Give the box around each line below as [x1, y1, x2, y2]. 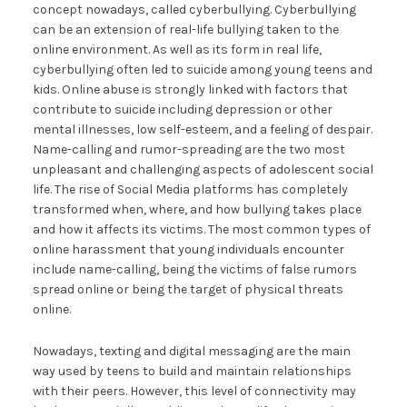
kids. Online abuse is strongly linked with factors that [32, 81, 348, 97]
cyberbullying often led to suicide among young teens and [32, 61, 372, 77]
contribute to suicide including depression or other [32, 101, 333, 117]
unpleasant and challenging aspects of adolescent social [32, 161, 373, 177]
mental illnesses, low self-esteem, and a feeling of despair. [32, 121, 372, 137]
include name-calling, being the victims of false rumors [32, 261, 357, 277]
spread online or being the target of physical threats [32, 281, 343, 297]
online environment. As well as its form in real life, [32, 41, 322, 57]
